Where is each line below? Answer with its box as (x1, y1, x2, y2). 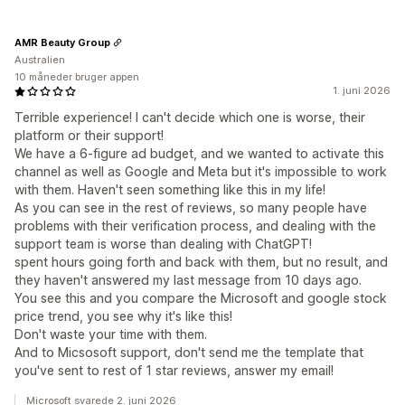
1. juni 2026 (333, 84, 391, 98)
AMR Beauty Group (14, 35, 110, 49)
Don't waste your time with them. (14, 326, 207, 343)
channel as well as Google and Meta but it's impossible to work (14, 164, 387, 180)
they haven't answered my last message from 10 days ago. (14, 272, 362, 288)
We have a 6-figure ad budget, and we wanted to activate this (14, 146, 384, 162)
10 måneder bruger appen (14, 71, 139, 84)
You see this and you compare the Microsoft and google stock (14, 290, 387, 306)
